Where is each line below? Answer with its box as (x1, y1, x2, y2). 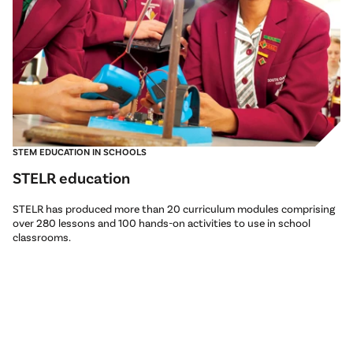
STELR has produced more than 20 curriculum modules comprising (13, 202, 335, 216)
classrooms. (13, 230, 71, 244)
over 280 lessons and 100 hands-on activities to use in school (13, 216, 310, 230)
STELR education (13, 168, 130, 188)
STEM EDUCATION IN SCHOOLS (13, 146, 147, 158)
